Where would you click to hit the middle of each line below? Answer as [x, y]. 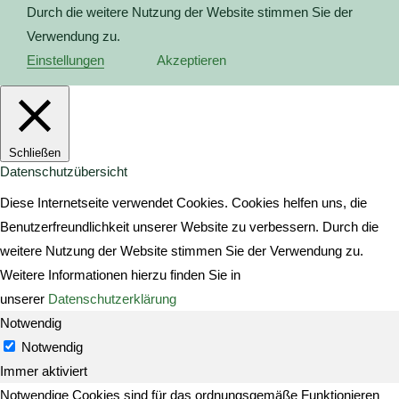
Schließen [35, 153]
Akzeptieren [191, 60]
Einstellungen [65, 60]
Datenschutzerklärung [112, 299]
